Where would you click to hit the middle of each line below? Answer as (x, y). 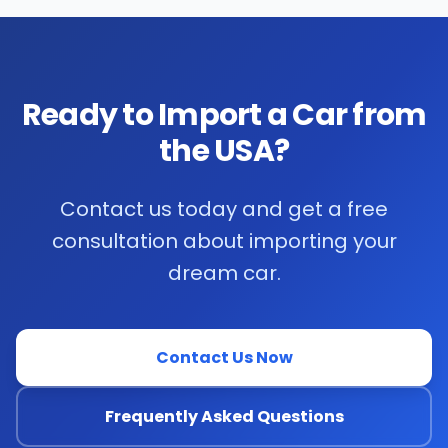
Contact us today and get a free (224, 209)
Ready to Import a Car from (224, 115)
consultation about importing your (224, 241)
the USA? (224, 151)
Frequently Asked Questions (224, 416)
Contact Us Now (224, 357)
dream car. (224, 273)
